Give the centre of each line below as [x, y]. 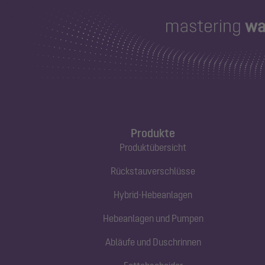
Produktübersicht [153, 148]
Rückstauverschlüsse [153, 171]
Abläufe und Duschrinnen [153, 242]
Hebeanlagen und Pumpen [153, 219]
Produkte [153, 133]
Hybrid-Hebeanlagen [153, 195]
